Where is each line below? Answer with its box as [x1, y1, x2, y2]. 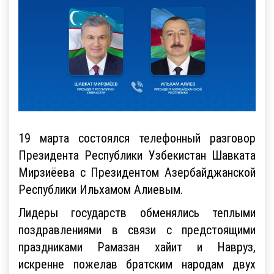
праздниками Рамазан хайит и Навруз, [18, 239, 256, 254]
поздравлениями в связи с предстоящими [18, 221, 256, 237]
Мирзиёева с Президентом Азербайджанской [18, 164, 256, 180]
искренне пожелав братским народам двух [18, 256, 256, 272]
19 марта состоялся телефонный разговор [18, 130, 256, 146]
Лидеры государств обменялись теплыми [18, 204, 256, 220]
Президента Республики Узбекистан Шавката [18, 147, 256, 163]
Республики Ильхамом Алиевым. [18, 181, 183, 197]
